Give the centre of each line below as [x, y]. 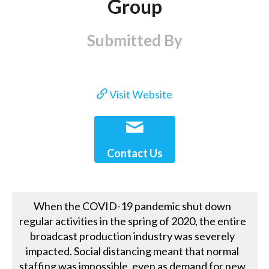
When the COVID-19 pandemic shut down [133, 206]
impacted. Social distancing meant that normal [133, 251]
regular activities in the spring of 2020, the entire [132, 221]
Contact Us [134, 153]
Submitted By [134, 40]
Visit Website [140, 95]
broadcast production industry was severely [133, 236]
